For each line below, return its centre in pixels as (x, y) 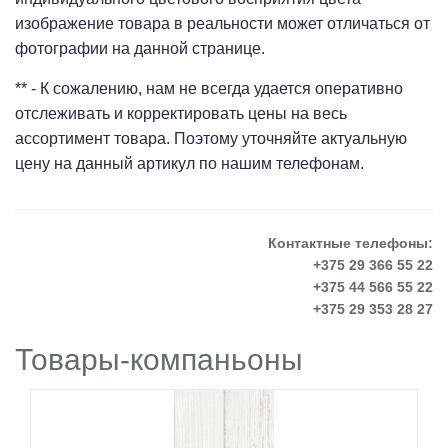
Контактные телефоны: (350, 243)
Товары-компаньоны (159, 359)
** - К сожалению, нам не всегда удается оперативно (209, 88)
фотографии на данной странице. (140, 48)
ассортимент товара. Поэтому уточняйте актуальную (211, 138)
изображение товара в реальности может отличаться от (222, 23)
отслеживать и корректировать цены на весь (181, 113)
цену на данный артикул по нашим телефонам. (189, 163)
